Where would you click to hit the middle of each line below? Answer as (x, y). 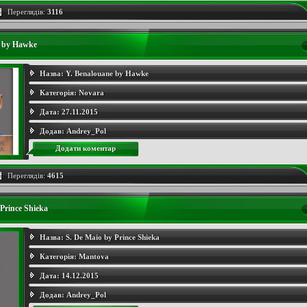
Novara (91, 93)
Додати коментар (85, 148)
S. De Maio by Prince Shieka (112, 237)
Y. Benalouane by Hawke (107, 73)
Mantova (94, 256)
